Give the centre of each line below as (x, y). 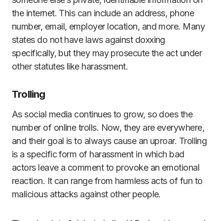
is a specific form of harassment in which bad (98, 154)
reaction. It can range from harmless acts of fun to (107, 181)
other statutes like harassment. (70, 66)
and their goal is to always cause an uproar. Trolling (110, 141)
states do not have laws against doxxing (89, 40)
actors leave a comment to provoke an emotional (106, 167)
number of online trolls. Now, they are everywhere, (108, 128)
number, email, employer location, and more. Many (109, 26)
